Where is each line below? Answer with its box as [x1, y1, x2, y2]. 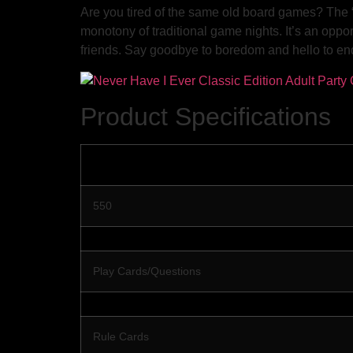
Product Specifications [80, 102, 331, 132]
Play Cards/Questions [93, 265, 201, 278]
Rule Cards [93, 330, 149, 344]
